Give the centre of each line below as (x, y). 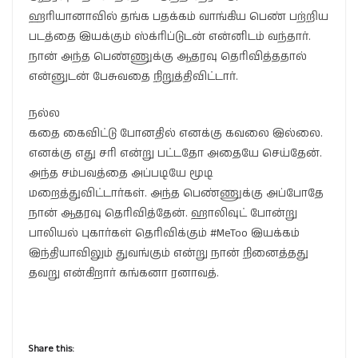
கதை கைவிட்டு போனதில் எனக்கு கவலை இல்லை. (176, 133)
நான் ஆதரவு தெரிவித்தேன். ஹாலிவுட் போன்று (163, 213)
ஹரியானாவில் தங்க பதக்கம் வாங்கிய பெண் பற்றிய (179, 16)
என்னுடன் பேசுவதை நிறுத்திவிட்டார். (133, 76)
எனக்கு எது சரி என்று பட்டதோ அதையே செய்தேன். (175, 153)
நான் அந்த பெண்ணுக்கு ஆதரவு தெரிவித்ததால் (168, 56)
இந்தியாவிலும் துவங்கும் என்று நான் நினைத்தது (169, 253)
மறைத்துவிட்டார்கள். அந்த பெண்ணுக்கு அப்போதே (176, 193)
